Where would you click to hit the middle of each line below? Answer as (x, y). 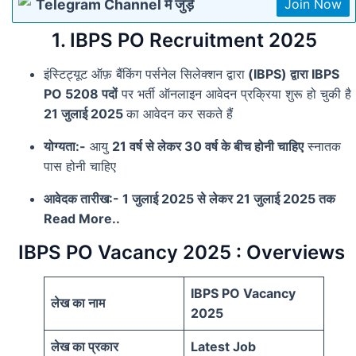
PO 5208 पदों (81, 94)
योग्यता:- (65, 147)
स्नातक (322, 147)
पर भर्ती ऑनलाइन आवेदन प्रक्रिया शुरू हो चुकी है (234, 94)
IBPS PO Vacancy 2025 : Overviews (184, 253)
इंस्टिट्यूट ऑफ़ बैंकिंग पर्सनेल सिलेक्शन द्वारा (144, 74)
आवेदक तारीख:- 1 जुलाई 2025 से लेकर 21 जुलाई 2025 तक (190, 199)
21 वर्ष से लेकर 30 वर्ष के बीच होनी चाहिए (208, 147)
